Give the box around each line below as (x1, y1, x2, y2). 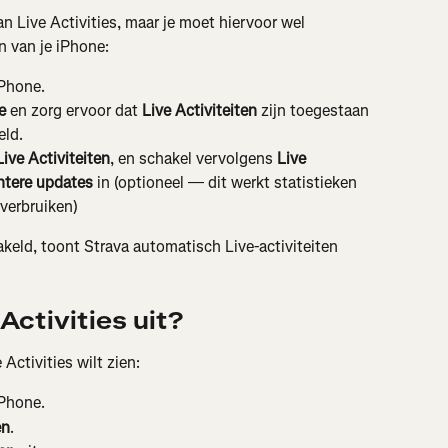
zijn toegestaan (257, 100, 373, 122)
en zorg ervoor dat (6, 100, 142, 122)
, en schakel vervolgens (110, 148, 277, 170)
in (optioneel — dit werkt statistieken (93, 172, 361, 194)
